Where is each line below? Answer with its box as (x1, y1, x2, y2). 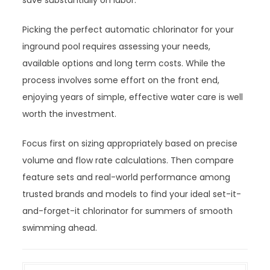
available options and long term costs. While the (22, 57, 226, 70)
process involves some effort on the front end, (22, 74, 220, 87)
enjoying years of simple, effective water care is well (22, 91, 243, 104)
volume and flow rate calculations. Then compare (22, 154, 234, 167)
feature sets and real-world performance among (22, 171, 231, 184)
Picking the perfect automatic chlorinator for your (22, 24, 234, 36)
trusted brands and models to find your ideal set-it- (22, 188, 242, 201)
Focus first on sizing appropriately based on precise (22, 137, 238, 150)
